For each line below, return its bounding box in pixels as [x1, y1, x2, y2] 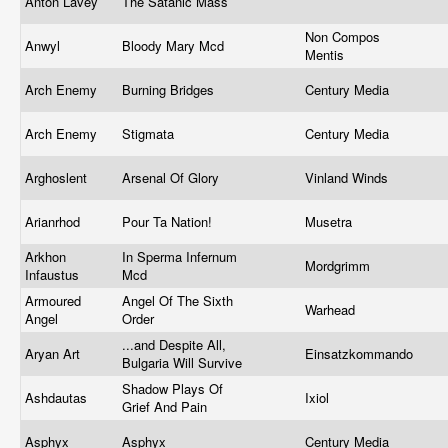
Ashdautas [25, 388, 91, 407]
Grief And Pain [122, 397, 211, 416]
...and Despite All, [122, 335, 226, 354]
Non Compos [305, 27, 380, 46]
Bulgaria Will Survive [122, 353, 246, 372]
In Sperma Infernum [122, 247, 237, 266]
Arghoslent [25, 168, 91, 187]
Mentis [305, 45, 348, 64]
